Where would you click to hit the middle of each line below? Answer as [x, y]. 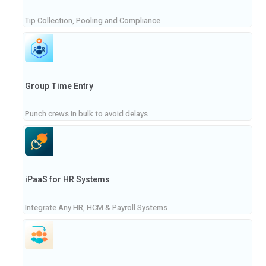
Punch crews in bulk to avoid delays [86, 114]
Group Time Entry [59, 86]
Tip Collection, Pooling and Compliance [93, 20]
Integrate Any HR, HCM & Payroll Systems [96, 207]
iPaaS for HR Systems [67, 180]
